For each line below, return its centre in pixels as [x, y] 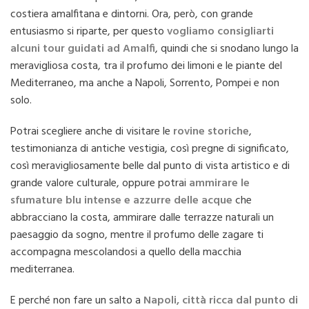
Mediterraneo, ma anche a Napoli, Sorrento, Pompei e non [145, 83]
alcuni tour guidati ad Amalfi [83, 49]
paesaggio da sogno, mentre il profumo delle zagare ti [137, 235]
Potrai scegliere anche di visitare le [92, 132]
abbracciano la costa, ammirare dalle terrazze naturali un [142, 218]
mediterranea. [42, 270]
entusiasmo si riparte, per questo [89, 32]
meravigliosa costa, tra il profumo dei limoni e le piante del [146, 66]
